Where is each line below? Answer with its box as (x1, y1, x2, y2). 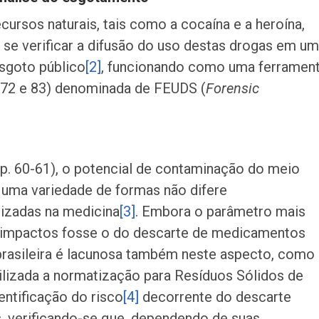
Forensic (206, 80, 259, 97)
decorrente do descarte (139, 288, 291, 305)
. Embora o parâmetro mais (135, 203, 305, 220)
